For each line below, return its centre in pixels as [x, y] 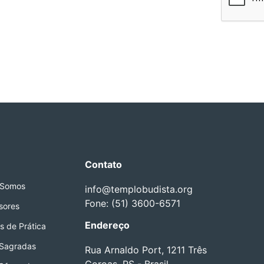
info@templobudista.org [139, 189]
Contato [103, 164]
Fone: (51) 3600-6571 [133, 203]
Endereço [107, 225]
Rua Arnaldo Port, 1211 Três [146, 250]
